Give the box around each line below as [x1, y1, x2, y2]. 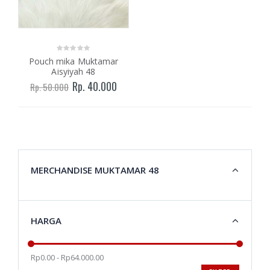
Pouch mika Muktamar [28, 55, 119, 67]
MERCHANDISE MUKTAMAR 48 [31, 164, 159, 177]
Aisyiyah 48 [51, 66, 96, 78]
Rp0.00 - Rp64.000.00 [31, 252, 104, 263]
